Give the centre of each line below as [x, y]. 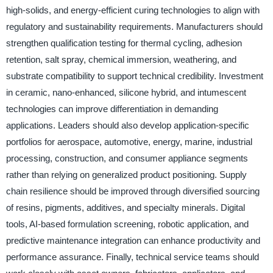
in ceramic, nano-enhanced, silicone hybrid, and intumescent [126, 92]
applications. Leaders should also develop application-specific [127, 125]
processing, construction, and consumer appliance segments [127, 158]
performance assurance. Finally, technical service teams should [132, 257]
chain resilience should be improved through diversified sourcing [133, 191]
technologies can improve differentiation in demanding [112, 108]
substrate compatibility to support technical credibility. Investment [134, 76]
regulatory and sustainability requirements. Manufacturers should [134, 26]
